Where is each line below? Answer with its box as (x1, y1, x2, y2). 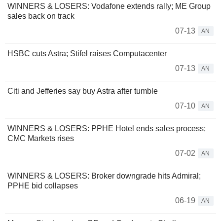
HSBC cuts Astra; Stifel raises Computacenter (7, 49, 167, 58)
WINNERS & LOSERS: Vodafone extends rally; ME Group (7, 2, 211, 10)
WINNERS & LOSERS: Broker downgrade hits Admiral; (7, 172, 201, 180)
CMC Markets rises (7, 134, 74, 143)
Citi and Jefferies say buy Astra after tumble (7, 87, 158, 95)
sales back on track (7, 12, 74, 20)
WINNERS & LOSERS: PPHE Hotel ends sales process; (7, 124, 206, 133)
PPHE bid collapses (7, 182, 78, 190)
